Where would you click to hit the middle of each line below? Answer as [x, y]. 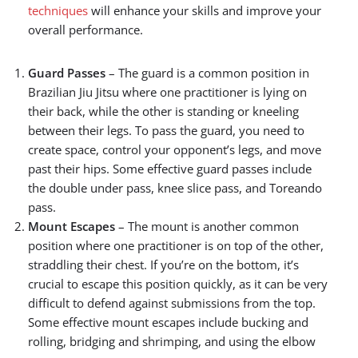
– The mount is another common [207, 226]
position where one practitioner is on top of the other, [176, 245]
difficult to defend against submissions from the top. [172, 303]
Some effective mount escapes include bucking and [168, 322]
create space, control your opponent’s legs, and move [175, 149]
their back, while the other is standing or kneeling [163, 111]
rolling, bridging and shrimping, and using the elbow [172, 341]
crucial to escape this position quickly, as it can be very [178, 284]
